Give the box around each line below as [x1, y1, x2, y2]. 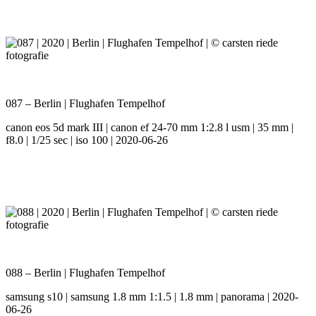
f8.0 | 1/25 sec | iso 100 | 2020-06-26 [6, 134, 168, 147]
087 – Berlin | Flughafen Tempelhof [6, 97, 165, 110]
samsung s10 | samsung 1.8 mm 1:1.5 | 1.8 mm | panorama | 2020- [6, 291, 298, 303]
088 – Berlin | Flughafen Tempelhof [6, 267, 165, 279]
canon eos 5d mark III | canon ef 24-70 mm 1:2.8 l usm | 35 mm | [6, 121, 293, 134]
